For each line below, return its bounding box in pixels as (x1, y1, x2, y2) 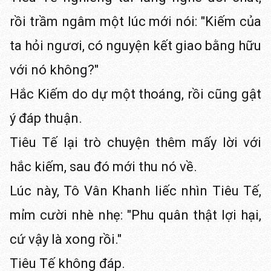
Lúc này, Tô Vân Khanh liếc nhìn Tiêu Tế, (10, 183, 261, 198)
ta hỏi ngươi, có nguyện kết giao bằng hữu (10, 38, 261, 53)
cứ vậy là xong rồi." (10, 232, 122, 247)
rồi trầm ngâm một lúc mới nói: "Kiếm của (10, 14, 261, 29)
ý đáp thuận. (10, 111, 82, 126)
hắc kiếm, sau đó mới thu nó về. (10, 159, 197, 174)
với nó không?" (10, 62, 99, 77)
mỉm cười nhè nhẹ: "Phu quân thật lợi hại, (10, 207, 261, 223)
